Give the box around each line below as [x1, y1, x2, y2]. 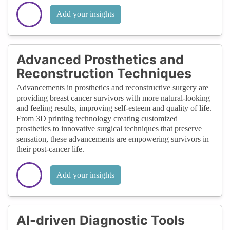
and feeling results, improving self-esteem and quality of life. [16, 103, 212, 112]
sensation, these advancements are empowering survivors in [16, 134, 209, 143]
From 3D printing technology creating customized [16, 113, 178, 123]
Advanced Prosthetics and [16, 51, 184, 67]
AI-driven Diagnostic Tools [16, 212, 185, 228]
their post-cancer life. [16, 144, 84, 154]
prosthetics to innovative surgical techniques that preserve [16, 124, 202, 133]
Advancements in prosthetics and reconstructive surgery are [16, 83, 208, 92]
